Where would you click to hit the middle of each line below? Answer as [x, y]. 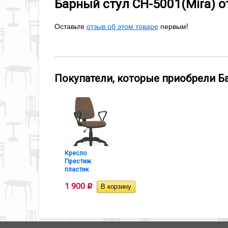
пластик [77, 169]
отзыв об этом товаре [122, 26]
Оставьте [70, 26]
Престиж [78, 161]
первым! [173, 26]
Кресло [76, 153]
